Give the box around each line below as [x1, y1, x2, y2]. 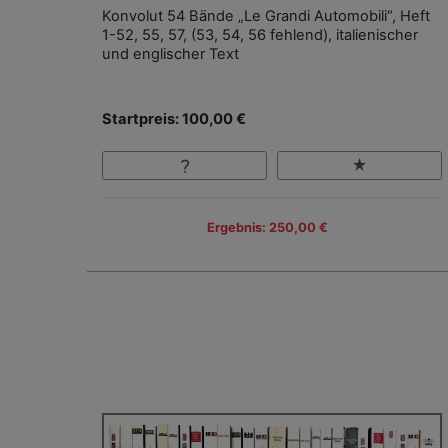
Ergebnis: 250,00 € [206, 219, 328, 235]
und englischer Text [102, 45, 239, 64]
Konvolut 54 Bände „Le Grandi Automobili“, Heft [102, 7, 430, 26]
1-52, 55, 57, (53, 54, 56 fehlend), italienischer [102, 26, 418, 45]
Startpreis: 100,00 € [102, 110, 246, 129]
